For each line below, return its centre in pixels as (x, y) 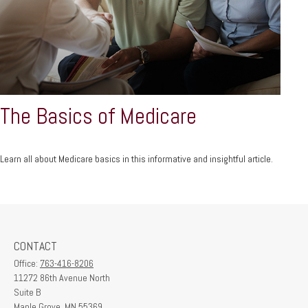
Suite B (27, 292)
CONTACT (35, 245)
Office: (27, 263)
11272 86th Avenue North (62, 277)
